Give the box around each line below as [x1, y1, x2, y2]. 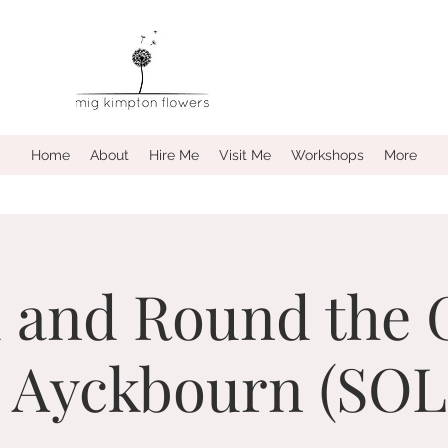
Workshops [291, 147, 364, 163]
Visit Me [219, 147, 271, 163]
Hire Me [149, 147, 199, 163]
